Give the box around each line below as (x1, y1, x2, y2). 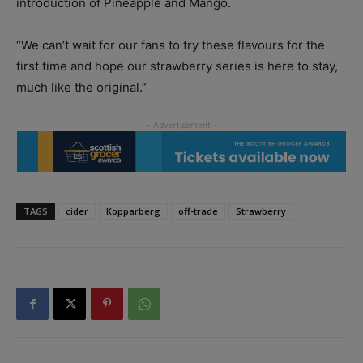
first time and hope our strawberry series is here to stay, (16, 58, 338, 74)
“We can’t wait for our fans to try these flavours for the (16, 36, 325, 53)
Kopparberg (106, 205, 160, 217)
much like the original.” (16, 79, 147, 95)
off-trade (178, 205, 218, 217)
